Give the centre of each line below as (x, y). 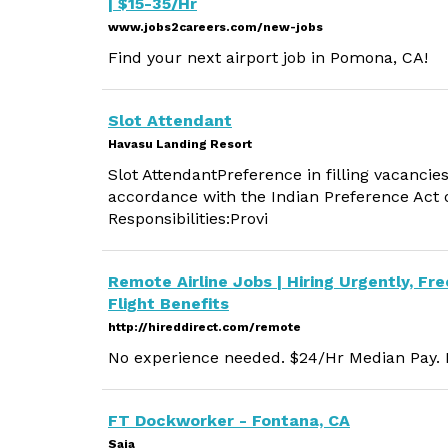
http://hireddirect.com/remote (204, 327)
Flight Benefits (168, 303)
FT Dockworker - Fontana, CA (229, 420)
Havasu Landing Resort (180, 144)
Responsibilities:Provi (188, 218)
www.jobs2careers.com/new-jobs (215, 27)
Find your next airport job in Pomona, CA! (268, 57)
